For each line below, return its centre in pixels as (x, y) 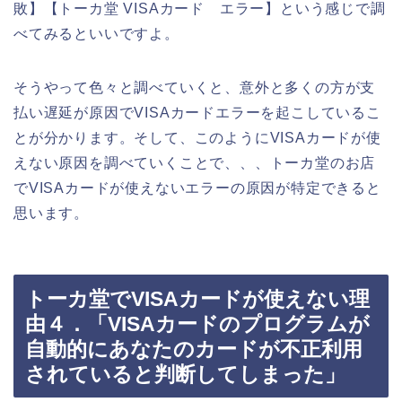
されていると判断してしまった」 (185, 375)
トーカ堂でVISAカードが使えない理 (197, 299)
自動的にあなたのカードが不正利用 (194, 350)
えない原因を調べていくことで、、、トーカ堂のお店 (195, 162)
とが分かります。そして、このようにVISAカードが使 (197, 137)
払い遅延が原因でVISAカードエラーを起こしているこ (197, 112)
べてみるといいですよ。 (96, 33)
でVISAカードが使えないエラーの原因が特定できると (197, 188)
